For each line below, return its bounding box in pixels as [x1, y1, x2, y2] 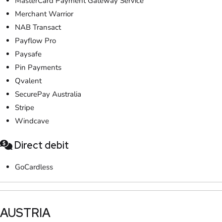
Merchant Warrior [15, 8, 73, 19]
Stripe [15, 102, 34, 112]
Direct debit [12, 138, 69, 152]
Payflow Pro [15, 35, 56, 46]
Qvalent [15, 75, 42, 86]
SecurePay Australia [15, 89, 81, 99]
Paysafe [15, 49, 42, 59]
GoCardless [15, 162, 53, 172]
